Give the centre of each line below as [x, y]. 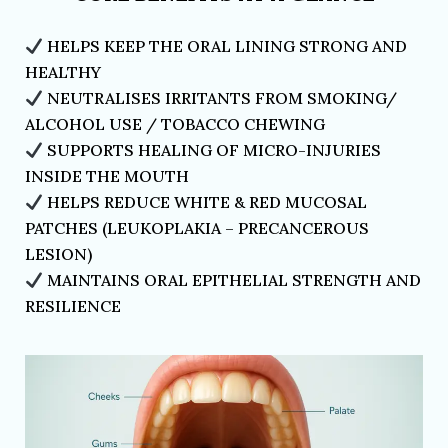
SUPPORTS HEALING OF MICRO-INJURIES [212, 150]
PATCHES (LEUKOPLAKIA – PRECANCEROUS [197, 228]
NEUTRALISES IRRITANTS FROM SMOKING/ [220, 98]
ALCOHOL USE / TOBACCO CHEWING [175, 124]
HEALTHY [63, 72]
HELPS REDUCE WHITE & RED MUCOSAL [205, 202]
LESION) [58, 254]
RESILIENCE [73, 306]
